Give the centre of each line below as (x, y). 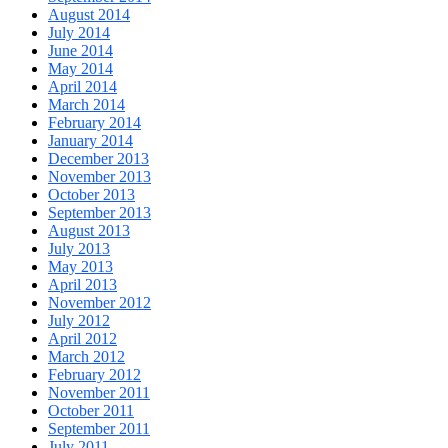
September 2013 (99, 213)
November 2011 (99, 393)
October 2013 (91, 195)
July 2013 (79, 249)
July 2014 (79, 33)
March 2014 (86, 105)
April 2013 (82, 285)
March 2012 (86, 357)
